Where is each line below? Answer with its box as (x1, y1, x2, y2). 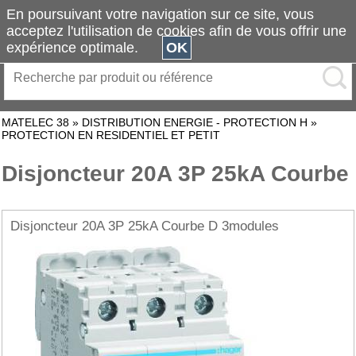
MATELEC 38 (2, 116, 69, 129)
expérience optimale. (6, 40, 162, 56)
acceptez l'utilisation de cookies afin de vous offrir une (6, 23, 346, 39)
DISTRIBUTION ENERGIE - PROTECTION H (82, 116, 308, 129)
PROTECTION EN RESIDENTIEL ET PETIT (2, 129, 220, 141)
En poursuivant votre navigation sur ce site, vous (6, 6, 314, 22)
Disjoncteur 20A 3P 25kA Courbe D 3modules (10, 219, 279, 234)
